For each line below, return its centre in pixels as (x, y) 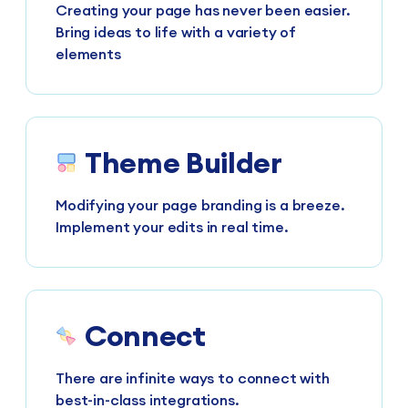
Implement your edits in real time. (172, 227)
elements (88, 54)
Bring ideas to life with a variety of (176, 32)
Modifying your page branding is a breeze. (200, 205)
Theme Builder (184, 163)
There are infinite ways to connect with (193, 378)
